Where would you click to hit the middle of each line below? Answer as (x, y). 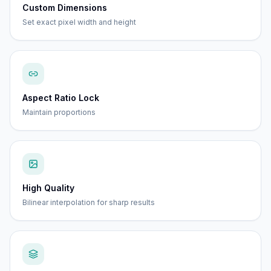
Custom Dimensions (65, 8)
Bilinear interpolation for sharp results (89, 202)
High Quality (48, 188)
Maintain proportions (59, 112)
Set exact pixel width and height (79, 22)
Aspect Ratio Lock (61, 98)
